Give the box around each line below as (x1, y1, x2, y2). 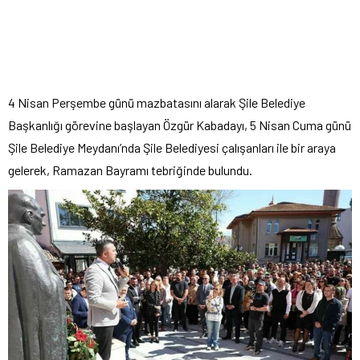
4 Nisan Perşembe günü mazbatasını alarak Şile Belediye (8, 94, 305, 110)
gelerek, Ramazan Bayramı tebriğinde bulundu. (8, 162, 252, 178)
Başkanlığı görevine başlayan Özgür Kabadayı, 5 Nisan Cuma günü (8, 117, 351, 133)
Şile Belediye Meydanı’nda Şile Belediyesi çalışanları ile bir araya (8, 139, 336, 155)
